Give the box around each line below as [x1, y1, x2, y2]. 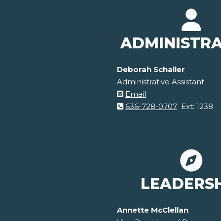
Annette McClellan [117, 205, 188, 215]
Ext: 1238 [177, 102, 213, 111]
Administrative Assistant [117, 77, 204, 87]
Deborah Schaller [117, 65, 185, 74]
